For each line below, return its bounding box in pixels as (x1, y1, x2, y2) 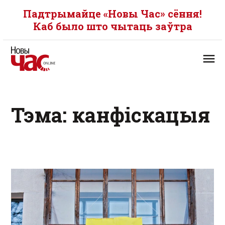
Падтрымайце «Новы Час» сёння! (23, 7, 202, 20)
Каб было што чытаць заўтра (33, 20, 192, 33)
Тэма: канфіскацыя (11, 101, 210, 128)
